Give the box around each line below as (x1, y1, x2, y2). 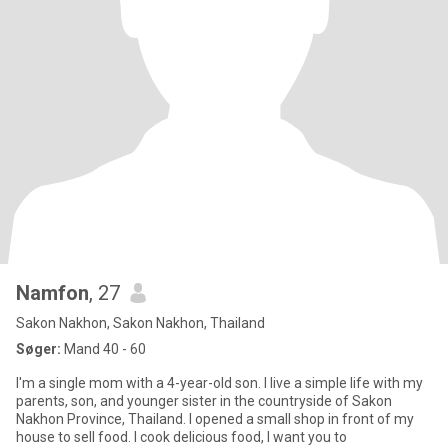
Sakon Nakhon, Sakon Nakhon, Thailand (16, 315, 265, 331)
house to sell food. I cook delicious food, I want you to (16, 429, 347, 445)
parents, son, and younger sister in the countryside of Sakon (16, 393, 392, 409)
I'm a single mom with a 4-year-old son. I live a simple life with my (16, 375, 423, 391)
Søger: (16, 341, 61, 357)
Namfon (16, 281, 89, 305)
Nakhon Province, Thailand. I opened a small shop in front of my (16, 411, 414, 427)
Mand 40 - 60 (61, 341, 146, 357)
